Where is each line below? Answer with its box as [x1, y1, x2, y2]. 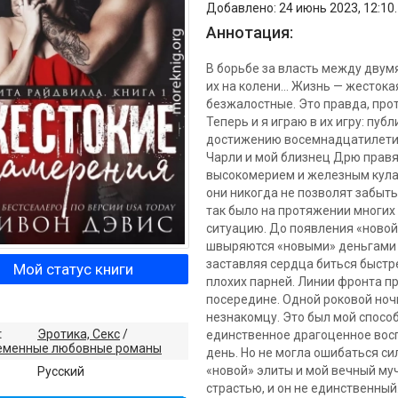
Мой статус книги [12, 259, 133, 278]
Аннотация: [206, 23, 293, 42]
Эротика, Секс [37, 326, 120, 341]
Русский [37, 363, 84, 378]
